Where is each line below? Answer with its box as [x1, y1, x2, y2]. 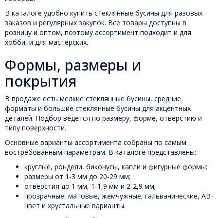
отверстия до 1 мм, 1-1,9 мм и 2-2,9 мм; [24, 182, 156, 191]
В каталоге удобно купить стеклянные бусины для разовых [5, 8, 202, 18]
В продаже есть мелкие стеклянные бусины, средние [5, 94, 181, 104]
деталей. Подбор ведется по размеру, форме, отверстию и [5, 113, 202, 123]
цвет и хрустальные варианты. [24, 201, 126, 211]
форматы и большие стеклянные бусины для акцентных [5, 104, 191, 113]
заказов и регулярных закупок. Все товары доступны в [5, 18, 186, 28]
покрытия [5, 71, 77, 91]
